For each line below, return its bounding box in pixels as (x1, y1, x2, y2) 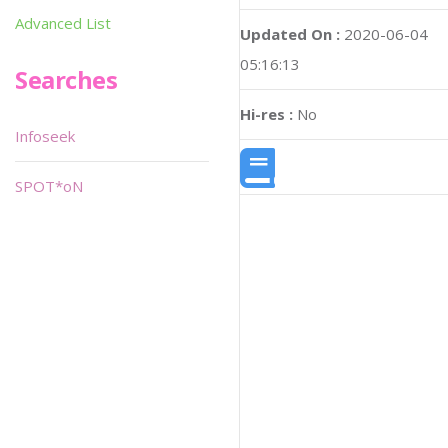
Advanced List (15, 13, 111, 33)
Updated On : (240, 23, 340, 44)
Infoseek (15, 126, 75, 146)
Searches (15, 63, 118, 96)
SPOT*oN (15, 176, 83, 196)
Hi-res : (240, 103, 293, 124)
